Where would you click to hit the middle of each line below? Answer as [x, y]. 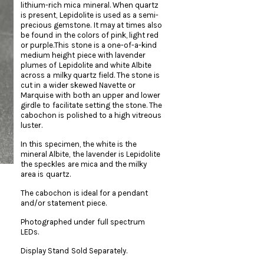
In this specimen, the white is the [79, 144]
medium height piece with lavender [83, 55]
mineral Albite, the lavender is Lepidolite [90, 154]
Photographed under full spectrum [83, 222]
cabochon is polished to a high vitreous [91, 115]
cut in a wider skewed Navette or [78, 85]
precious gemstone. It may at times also [92, 25]
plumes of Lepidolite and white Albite [86, 65]
